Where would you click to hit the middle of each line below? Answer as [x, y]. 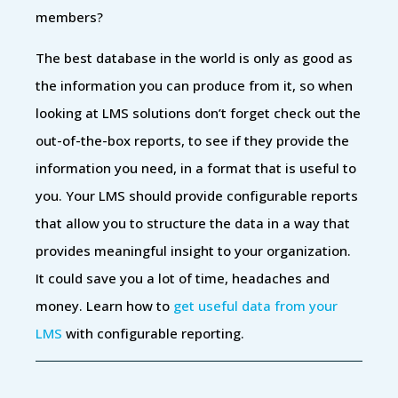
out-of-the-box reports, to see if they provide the [192, 140]
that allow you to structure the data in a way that [193, 223]
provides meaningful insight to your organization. [193, 250]
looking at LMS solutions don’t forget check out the [198, 112]
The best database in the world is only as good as [194, 57]
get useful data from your [255, 305]
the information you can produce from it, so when [194, 85]
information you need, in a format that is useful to [196, 167]
